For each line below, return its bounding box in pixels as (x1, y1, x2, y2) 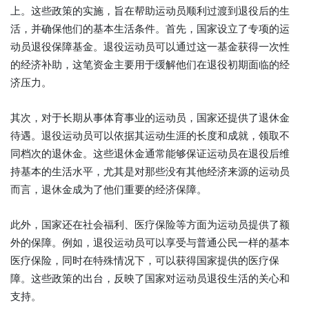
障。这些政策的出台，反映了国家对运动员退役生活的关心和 (10, 272, 290, 286)
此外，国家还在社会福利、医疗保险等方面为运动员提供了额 (10, 218, 290, 232)
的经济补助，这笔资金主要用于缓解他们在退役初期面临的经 (10, 58, 290, 72)
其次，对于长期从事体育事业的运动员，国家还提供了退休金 (10, 111, 290, 125)
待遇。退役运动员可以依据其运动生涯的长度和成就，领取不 (10, 129, 290, 143)
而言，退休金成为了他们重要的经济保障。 (10, 183, 207, 197)
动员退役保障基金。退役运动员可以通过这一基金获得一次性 (10, 40, 290, 54)
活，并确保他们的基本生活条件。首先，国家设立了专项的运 (10, 22, 290, 36)
